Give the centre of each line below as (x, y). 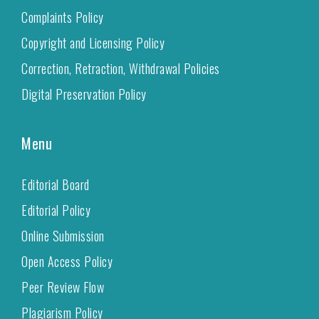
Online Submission (63, 235)
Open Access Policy (67, 261)
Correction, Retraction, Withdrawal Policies (121, 68)
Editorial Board (56, 184)
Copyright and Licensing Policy (93, 42)
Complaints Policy (63, 17)
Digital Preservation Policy (84, 94)
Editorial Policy (56, 210)
